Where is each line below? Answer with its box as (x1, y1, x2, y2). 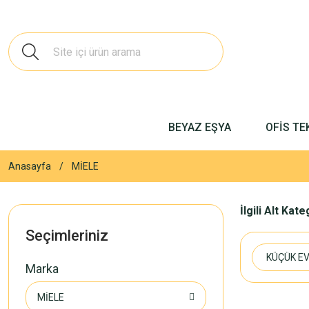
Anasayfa (8, 161, 51, 172)
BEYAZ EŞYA (168, 120, 231, 134)
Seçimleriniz (26, 227, 108, 244)
